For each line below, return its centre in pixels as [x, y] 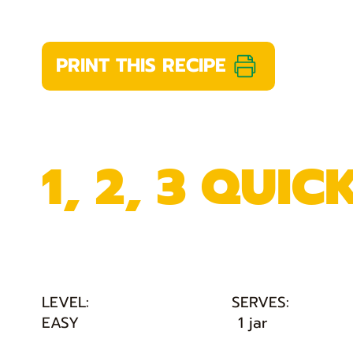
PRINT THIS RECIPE [141, 65]
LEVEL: [65, 303]
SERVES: [260, 303]
